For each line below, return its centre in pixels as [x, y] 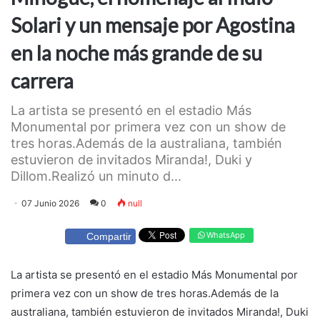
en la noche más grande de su [136, 52]
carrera [42, 80]
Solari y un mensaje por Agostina [153, 25]
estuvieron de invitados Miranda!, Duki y [131, 159]
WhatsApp [225, 235]
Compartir [109, 237]
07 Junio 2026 [50, 203]
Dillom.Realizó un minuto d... [96, 176]
